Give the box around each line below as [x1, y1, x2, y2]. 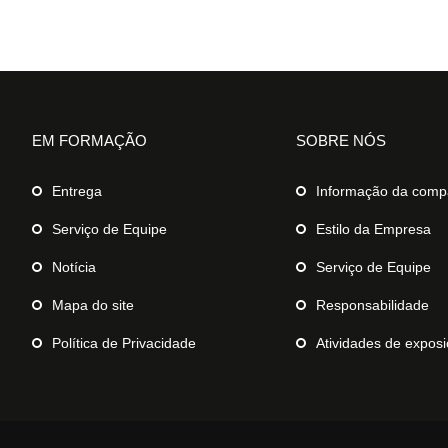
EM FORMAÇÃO [32, 131, 147, 149]
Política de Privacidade [52, 334, 196, 351]
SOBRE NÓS [296, 131, 386, 149]
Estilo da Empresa [316, 220, 431, 237]
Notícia [52, 258, 96, 275]
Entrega [52, 182, 102, 199]
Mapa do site [52, 296, 134, 313]
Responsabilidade [316, 296, 429, 313]
